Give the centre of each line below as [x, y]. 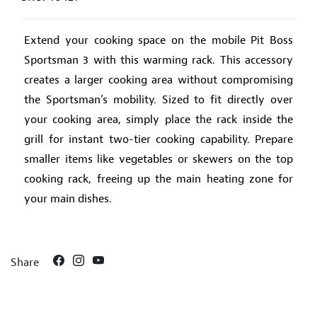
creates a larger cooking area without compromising [158, 80]
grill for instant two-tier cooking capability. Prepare [158, 140]
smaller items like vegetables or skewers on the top [158, 160]
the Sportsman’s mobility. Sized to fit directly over [158, 100]
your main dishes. [68, 199]
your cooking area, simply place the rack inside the [158, 120]
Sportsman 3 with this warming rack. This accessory [158, 60]
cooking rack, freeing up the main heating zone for [158, 179]
